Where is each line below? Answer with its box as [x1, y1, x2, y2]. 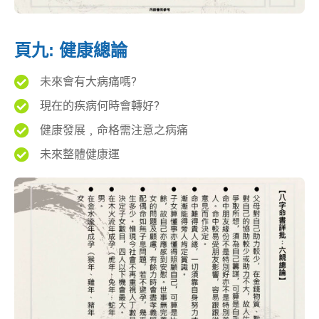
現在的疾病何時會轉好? [40, 99, 160, 113]
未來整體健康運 [40, 147, 120, 162]
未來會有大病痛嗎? [40, 75, 137, 89]
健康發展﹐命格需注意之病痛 [40, 123, 189, 137]
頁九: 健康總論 [14, 41, 127, 61]
